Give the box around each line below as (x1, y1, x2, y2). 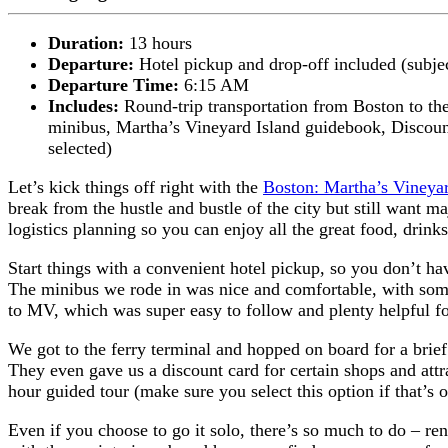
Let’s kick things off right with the (8, 176, 263, 197)
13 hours (129, 32, 192, 53)
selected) (48, 137, 112, 158)
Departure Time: (48, 74, 184, 95)
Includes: (48, 95, 124, 116)
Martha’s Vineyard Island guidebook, (116, 116, 391, 137)
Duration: (48, 32, 129, 53)
